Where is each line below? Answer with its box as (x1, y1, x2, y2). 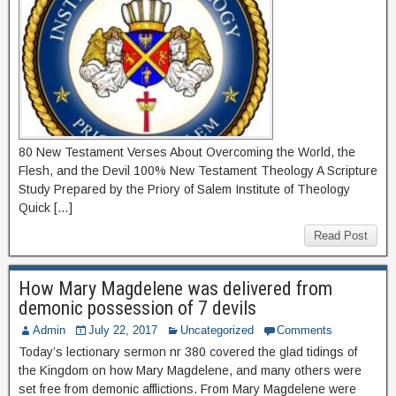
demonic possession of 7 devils (19, 297, 256, 319)
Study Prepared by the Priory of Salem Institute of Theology (19, 182, 350, 196)
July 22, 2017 (88, 324, 157, 337)
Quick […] (19, 201, 72, 215)
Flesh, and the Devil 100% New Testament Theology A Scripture (19, 164, 377, 178)
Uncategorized (180, 324, 254, 337)
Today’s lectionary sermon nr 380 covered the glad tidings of (19, 345, 357, 359)
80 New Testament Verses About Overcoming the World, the (19, 145, 355, 159)
